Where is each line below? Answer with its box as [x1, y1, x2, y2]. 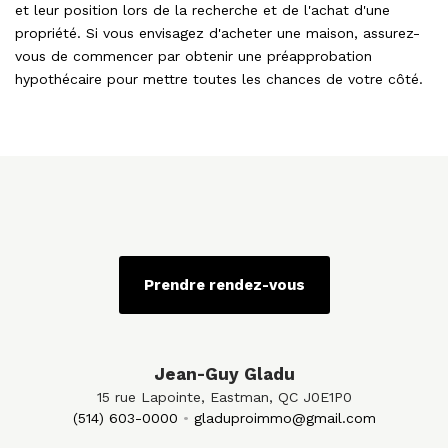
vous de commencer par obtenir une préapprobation [15, 48, 372, 65]
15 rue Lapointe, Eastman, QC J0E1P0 [96, 389, 352, 406]
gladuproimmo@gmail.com [193, 410, 376, 427]
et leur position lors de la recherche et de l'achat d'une [15, 2, 390, 19]
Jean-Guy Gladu [153, 364, 295, 385]
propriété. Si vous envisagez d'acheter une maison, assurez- [15, 25, 420, 42]
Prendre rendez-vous [143, 276, 305, 295]
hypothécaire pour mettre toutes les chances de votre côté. [15, 71, 423, 88]
